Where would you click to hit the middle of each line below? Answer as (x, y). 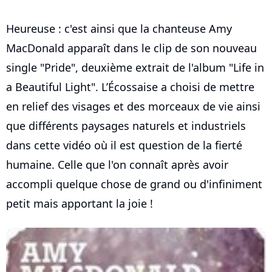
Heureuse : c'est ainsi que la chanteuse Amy (119, 29)
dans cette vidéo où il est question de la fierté (124, 145)
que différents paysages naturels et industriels (126, 126)
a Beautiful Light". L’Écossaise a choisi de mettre (130, 87)
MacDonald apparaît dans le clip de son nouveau (131, 48)
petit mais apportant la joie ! (80, 203)
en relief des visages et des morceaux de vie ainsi (133, 106)
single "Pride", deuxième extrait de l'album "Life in (135, 67)
